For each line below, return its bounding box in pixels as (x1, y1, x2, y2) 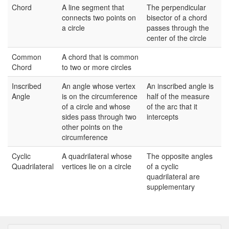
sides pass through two (62, 111, 136, 122)
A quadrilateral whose (62, 151, 132, 162)
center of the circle (147, 33, 207, 43)
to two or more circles (62, 62, 131, 73)
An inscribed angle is (147, 81, 214, 91)
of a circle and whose (62, 101, 130, 112)
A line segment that (62, 2, 124, 13)
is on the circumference (62, 91, 138, 102)
